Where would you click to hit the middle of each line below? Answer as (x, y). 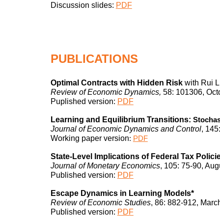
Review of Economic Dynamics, (106, 92)
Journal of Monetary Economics (105, 165)
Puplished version (82, 101)
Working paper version (90, 138)
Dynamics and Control (161, 129)
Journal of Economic (86, 129)
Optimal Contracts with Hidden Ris (114, 82)
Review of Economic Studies (100, 202)
